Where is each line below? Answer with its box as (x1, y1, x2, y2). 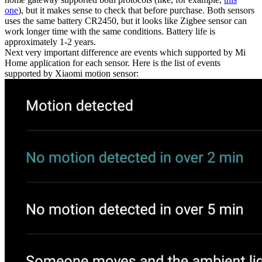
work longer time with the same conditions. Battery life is (5, 26, 215, 36)
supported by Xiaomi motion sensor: (5, 68, 139, 78)
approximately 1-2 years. (5, 36, 96, 47)
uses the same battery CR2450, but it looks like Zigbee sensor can (5, 15, 247, 26)
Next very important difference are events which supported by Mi (5, 47, 246, 57)
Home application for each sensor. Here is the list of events (5, 57, 220, 68)
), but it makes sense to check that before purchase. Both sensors (18, 5, 254, 15)
